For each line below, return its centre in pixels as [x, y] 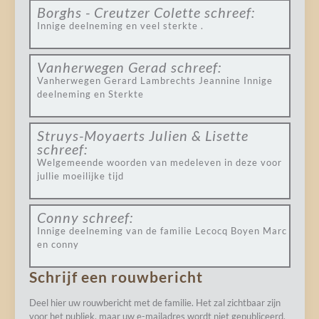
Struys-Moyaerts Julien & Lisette [142, 135]
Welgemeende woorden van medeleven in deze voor [159, 162]
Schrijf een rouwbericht [116, 277]
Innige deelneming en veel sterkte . [120, 26]
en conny [58, 244]
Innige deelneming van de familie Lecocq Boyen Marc [162, 231]
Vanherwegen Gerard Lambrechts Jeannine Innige [155, 80]
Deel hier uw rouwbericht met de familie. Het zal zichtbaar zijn [155, 303]
